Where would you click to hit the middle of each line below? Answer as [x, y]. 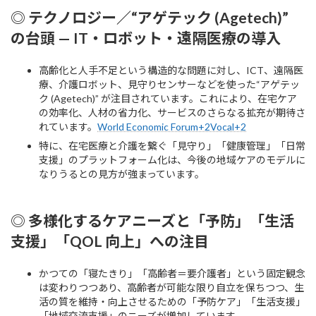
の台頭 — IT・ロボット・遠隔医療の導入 [146, 37]
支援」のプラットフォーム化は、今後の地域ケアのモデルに [172, 159]
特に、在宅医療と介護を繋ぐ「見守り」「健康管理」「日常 [172, 145]
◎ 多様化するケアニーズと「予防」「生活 [152, 220]
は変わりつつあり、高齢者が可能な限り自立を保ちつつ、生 [171, 287]
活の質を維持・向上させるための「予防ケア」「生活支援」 [172, 301]
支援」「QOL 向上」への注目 [110, 241]
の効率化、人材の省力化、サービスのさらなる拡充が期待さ [172, 112]
